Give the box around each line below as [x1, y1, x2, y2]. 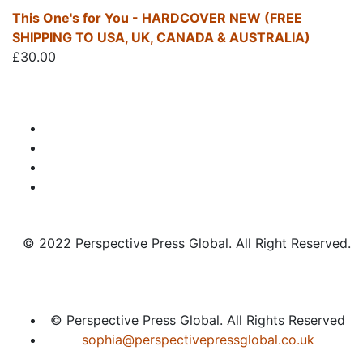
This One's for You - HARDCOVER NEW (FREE [12, 10, 302, 27]
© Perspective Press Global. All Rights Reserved [50, 312, 345, 329]
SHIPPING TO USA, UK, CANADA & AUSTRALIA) [12, 29, 310, 46]
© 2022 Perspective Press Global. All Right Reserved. [23, 235, 351, 252]
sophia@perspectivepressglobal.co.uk [81, 331, 314, 348]
